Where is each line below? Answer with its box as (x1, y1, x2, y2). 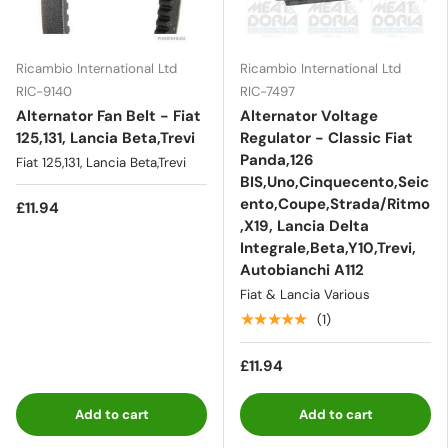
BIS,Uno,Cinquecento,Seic (240, 171, 429, 192)
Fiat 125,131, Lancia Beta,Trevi (16, 153, 186, 171)
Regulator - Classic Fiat (240, 127, 413, 148)
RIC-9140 (16, 82, 72, 100)
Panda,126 (240, 149, 314, 170)
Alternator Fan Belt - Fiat (16, 105, 201, 126)
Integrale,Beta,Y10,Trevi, (240, 237, 416, 258)
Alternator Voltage (240, 105, 378, 126)
